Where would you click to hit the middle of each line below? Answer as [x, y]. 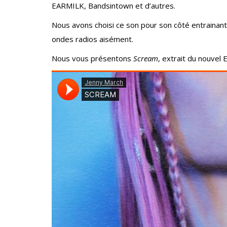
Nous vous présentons [92, 59]
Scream [146, 59]
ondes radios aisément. [92, 39]
